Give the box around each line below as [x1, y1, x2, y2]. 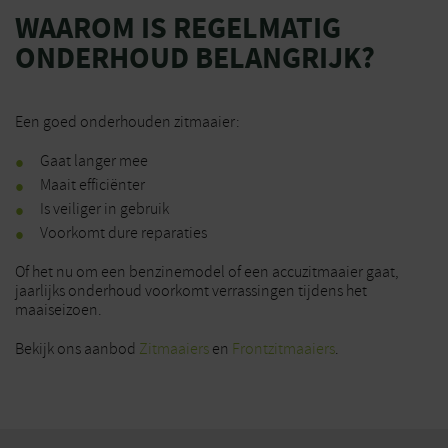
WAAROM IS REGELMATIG [15, 8, 341, 48]
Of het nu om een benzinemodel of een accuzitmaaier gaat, [15, 262, 399, 282]
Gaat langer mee [40, 151, 148, 171]
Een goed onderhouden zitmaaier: [15, 112, 240, 132]
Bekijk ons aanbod [15, 339, 139, 359]
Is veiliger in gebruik [40, 199, 169, 219]
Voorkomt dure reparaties [40, 223, 207, 243]
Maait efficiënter [40, 175, 145, 195]
